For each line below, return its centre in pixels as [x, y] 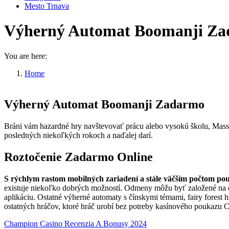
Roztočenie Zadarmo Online [78, 157]
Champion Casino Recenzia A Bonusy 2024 [75, 223]
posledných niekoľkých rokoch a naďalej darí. [78, 135]
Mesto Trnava [47, 6]
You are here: [26, 56]
